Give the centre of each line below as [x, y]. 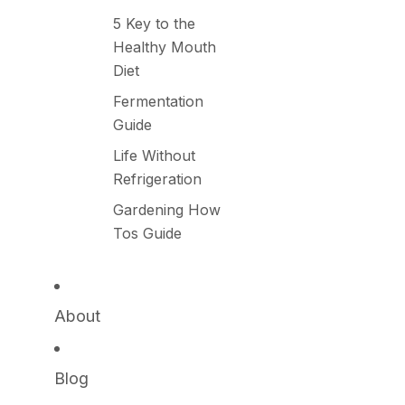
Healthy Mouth [165, 47]
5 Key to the [154, 24]
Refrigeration [157, 179]
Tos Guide [147, 233]
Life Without [154, 155]
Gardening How [167, 210]
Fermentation [158, 101]
